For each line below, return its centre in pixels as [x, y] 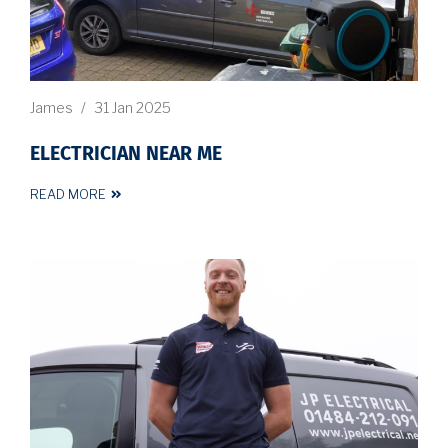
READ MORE [68, 194]
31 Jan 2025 [132, 107]
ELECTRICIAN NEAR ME [126, 154]
